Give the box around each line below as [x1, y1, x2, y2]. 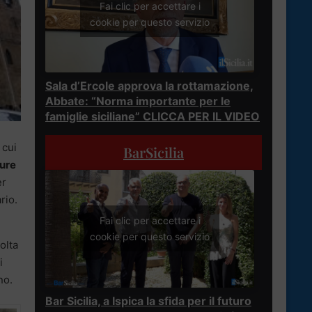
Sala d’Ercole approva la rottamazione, [45, 78, 253, 93]
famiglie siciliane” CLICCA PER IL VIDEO [45, 109, 260, 123]
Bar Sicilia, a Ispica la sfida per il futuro [45, 293, 251, 308]
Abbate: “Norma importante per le [45, 93, 231, 108]
